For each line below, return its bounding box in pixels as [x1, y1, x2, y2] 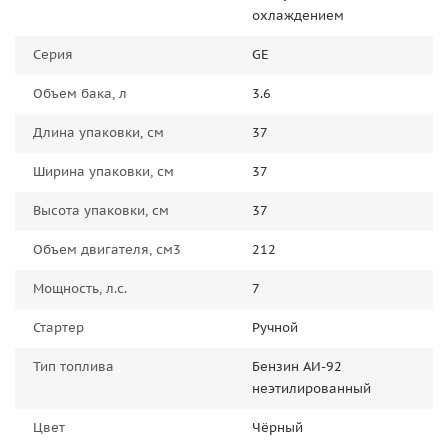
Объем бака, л [33, 85, 127, 102]
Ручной [252, 319, 298, 336]
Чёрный [252, 419, 303, 436]
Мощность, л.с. [33, 280, 127, 297]
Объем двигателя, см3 [33, 241, 181, 258]
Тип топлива [33, 358, 114, 375]
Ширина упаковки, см [33, 163, 174, 180]
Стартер [33, 319, 84, 336]
